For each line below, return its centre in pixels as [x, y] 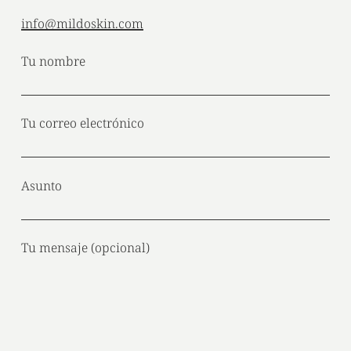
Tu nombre [53, 61]
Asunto [41, 185]
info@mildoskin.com [82, 23]
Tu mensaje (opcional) [85, 248]
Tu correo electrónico [82, 123]
